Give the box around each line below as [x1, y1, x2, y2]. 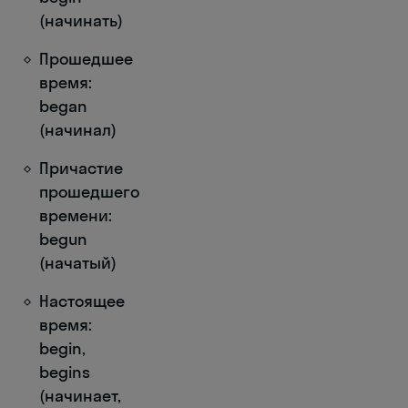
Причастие [39, 158, 123, 178]
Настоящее [39, 291, 125, 311]
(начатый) [39, 252, 117, 273]
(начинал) [39, 119, 117, 140]
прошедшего [39, 181, 139, 202]
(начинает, [39, 385, 121, 406]
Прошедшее [39, 48, 133, 69]
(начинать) [39, 10, 123, 31]
